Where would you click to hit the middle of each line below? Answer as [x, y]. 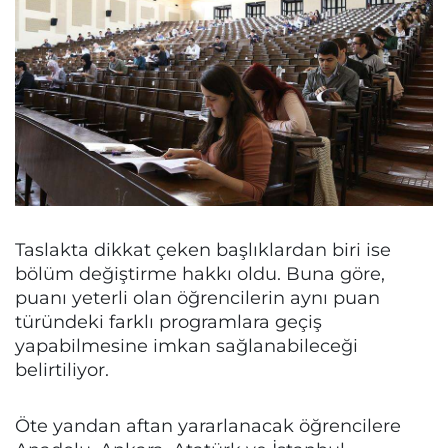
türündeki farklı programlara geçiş [168, 322]
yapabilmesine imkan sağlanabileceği [186, 346]
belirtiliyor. [62, 370]
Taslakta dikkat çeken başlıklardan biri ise [203, 250]
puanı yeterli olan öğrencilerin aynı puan [197, 298]
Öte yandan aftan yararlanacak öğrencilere [208, 426]
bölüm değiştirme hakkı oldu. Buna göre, [200, 274]
